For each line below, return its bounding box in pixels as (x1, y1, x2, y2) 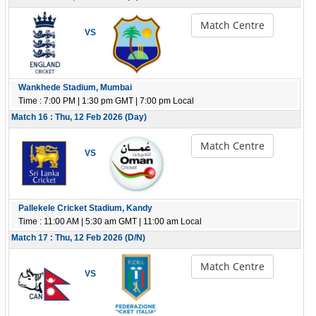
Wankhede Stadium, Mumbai (18, 83, 132, 92)
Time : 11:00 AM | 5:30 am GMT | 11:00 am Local (18, 217, 202, 226)
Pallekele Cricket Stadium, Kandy (18, 203, 152, 213)
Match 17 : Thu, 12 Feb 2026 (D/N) (11, 233, 145, 243)
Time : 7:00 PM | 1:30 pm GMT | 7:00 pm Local (18, 96, 194, 106)
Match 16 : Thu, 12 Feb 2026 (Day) (11, 112, 147, 122)
